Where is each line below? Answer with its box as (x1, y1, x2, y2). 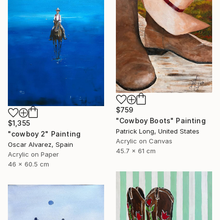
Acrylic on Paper (8, 150, 59, 158)
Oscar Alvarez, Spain (8, 140, 73, 148)
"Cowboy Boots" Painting (116, 116, 206, 125)
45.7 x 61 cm (116, 147, 156, 155)
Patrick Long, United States (116, 127, 199, 136)
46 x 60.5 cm (8, 160, 49, 168)
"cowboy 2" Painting (8, 129, 81, 138)
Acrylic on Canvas (116, 137, 172, 145)
